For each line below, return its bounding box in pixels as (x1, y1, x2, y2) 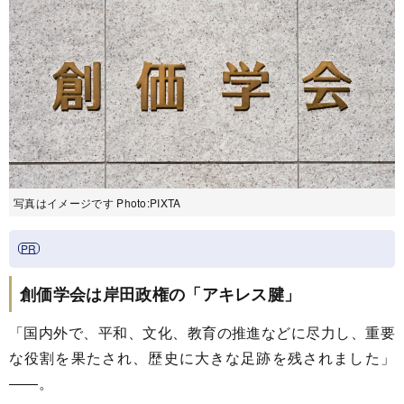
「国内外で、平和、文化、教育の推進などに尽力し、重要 (9, 321, 395, 343)
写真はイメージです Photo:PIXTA (14, 194, 181, 210)
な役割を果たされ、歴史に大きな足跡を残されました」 (9, 346, 395, 368)
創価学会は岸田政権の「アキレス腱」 (20, 281, 301, 306)
